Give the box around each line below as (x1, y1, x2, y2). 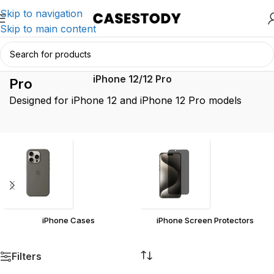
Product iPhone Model (125, 57, 230, 70)
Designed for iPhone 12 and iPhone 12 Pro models (9, 94, 242, 106)
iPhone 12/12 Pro (93, 73, 172, 85)
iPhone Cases (42, 215, 95, 225)
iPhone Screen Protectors (157, 215, 254, 225)
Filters (12, 250, 42, 263)
